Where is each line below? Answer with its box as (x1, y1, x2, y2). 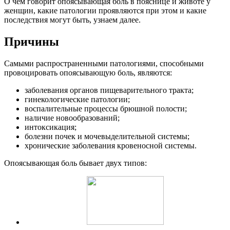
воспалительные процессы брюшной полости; (25, 104, 187, 113)
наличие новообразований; (25, 113, 120, 122)
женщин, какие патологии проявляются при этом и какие (4, 6, 206, 15)
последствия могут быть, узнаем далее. (4, 15, 141, 24)
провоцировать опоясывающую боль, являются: (4, 68, 172, 77)
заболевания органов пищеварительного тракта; (25, 85, 194, 94)
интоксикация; (25, 122, 76, 131)
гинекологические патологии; (25, 94, 130, 104)
